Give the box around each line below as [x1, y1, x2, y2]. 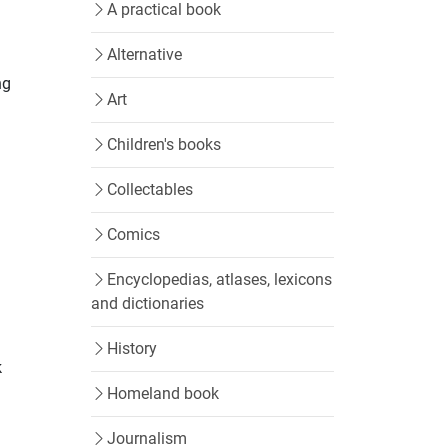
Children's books [107, 135, 221, 154]
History [107, 339, 157, 358]
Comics [107, 225, 160, 244]
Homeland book [107, 384, 219, 403]
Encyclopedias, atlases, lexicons [107, 270, 332, 289]
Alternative [107, 45, 182, 64]
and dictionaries [91, 294, 204, 313]
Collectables [107, 180, 193, 199]
